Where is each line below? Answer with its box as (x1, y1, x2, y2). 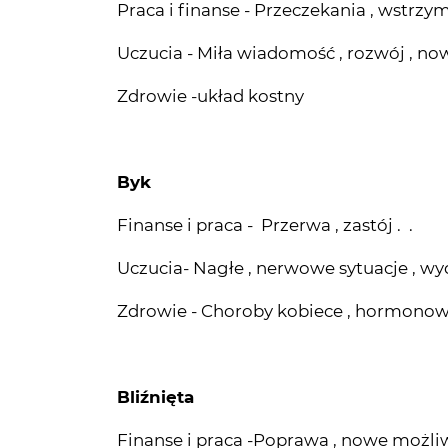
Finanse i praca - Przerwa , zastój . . (117, 146, 413, 167)
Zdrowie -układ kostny (117, 17, 304, 38)
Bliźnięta (117, 318, 194, 339)
